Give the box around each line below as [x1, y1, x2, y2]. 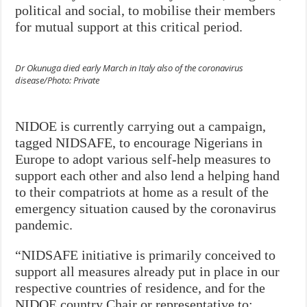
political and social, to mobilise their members [15, 2, 276, 18]
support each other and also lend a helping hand [15, 167, 280, 183]
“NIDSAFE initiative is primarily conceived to [15, 247, 276, 262]
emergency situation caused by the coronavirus [15, 200, 277, 216]
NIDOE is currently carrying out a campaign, [15, 118, 267, 134]
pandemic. [15, 217, 73, 232]
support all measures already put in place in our [15, 263, 280, 279]
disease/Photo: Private [15, 73, 100, 86]
